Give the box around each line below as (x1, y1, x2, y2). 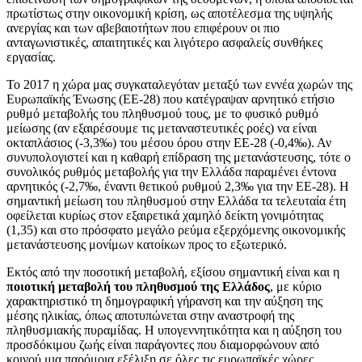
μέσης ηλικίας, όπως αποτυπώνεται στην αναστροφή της (6, 308, 294, 322)
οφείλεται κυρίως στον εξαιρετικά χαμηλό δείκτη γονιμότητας (6, 208, 323, 222)
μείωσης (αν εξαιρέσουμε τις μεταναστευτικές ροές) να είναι (6, 120, 317, 135)
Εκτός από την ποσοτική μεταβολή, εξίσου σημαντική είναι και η (6, 264, 339, 279)
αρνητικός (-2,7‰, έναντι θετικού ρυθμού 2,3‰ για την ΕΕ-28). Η (6, 179, 349, 193)
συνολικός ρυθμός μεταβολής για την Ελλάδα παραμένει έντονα (6, 164, 336, 179)
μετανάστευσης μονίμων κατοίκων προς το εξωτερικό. (6, 237, 287, 251)
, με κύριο (270, 279, 322, 293)
